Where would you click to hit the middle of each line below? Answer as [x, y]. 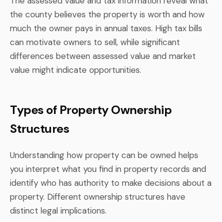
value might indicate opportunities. [76, 70]
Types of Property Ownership [91, 110]
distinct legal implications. [58, 210]
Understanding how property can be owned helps [104, 155]
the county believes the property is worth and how [107, 14]
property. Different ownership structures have [98, 196]
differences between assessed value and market [103, 56]
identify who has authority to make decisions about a [111, 183]
